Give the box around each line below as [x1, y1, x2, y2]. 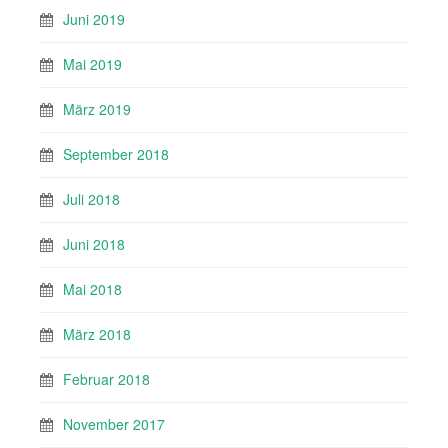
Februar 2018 [63, 369, 150, 390]
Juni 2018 [63, 234, 125, 255]
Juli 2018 [63, 189, 120, 210]
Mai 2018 [63, 279, 122, 300]
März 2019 [63, 99, 131, 120]
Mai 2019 [63, 54, 122, 75]
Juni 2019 [63, 9, 125, 30]
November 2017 [63, 414, 165, 435]
